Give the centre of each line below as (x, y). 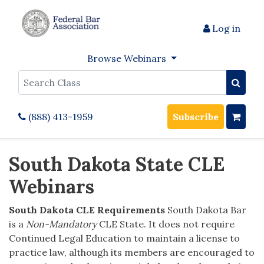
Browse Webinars (128, 59)
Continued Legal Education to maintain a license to (124, 238)
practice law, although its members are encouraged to (132, 253)
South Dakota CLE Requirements (87, 210)
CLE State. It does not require (167, 224)
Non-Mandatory (62, 224)
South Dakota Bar (207, 210)
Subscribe (196, 117)
